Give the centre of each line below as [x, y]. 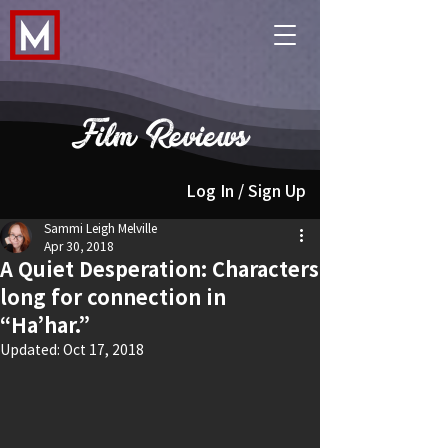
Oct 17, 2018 [103, 349]
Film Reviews [160, 132]
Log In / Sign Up [246, 190]
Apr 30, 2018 [79, 245]
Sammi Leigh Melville [100, 227]
